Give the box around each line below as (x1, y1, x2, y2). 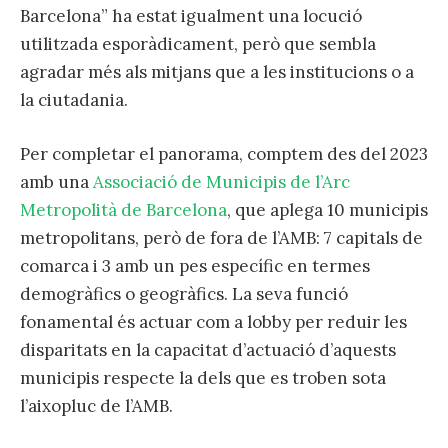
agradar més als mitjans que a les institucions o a (20, 61, 414, 84)
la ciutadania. (20, 89, 128, 112)
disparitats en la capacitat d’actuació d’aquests (20, 339, 396, 362)
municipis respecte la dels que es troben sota (20, 367, 386, 390)
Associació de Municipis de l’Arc (93, 171, 350, 194)
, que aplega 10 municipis (227, 199, 428, 222)
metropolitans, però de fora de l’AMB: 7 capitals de (20, 227, 423, 250)
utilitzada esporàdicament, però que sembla (20, 33, 376, 56)
